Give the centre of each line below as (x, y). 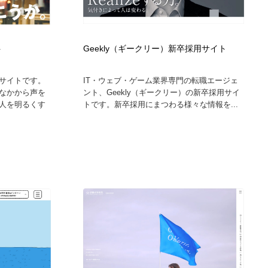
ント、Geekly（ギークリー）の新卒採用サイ (161, 92)
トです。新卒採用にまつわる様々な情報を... (160, 104)
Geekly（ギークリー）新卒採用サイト (155, 48)
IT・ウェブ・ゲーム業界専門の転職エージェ (160, 80)
